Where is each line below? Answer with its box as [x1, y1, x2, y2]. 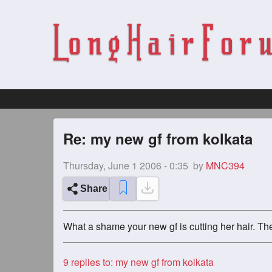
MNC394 [206, 158, 245, 172]
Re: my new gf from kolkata [63, 128, 253, 149]
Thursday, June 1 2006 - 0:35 [63, 158, 188, 172]
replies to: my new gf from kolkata [69, 255, 214, 269]
